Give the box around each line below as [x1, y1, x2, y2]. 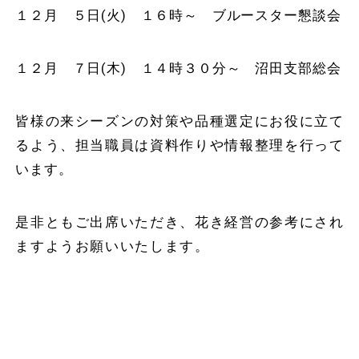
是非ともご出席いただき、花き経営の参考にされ [15, 213, 344, 230]
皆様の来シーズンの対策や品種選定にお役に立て [15, 112, 344, 129]
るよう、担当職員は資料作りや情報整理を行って [15, 136, 344, 153]
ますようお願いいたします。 [15, 237, 344, 254]
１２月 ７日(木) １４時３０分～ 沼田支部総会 [15, 59, 341, 76]
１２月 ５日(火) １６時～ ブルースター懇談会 [15, 6, 341, 23]
